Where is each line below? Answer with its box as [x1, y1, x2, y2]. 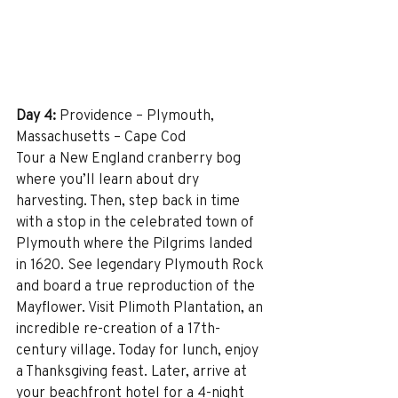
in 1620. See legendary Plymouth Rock [16, 254, 267, 274]
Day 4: [16, 105, 56, 124]
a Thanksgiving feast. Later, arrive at [16, 361, 251, 380]
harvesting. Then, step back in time [16, 190, 243, 210]
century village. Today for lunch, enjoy [16, 339, 262, 359]
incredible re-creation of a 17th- [16, 318, 220, 338]
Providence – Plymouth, [56, 105, 218, 124]
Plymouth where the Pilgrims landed [16, 233, 256, 252]
